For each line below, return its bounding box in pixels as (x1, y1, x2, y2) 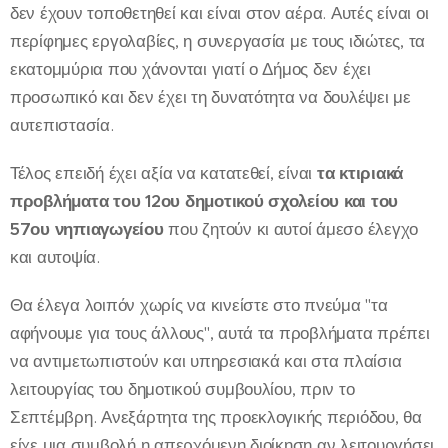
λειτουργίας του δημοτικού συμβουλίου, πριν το (10, 378, 355, 400)
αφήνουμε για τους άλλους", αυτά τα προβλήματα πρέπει (10, 322, 430, 344)
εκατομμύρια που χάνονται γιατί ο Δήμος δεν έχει (10, 58, 371, 80)
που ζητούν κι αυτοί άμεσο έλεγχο (163, 218, 419, 240)
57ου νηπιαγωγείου (10, 218, 164, 240)
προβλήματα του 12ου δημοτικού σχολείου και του (10, 190, 399, 212)
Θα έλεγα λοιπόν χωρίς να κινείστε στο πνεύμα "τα (10, 294, 388, 316)
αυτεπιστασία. (10, 114, 114, 136)
